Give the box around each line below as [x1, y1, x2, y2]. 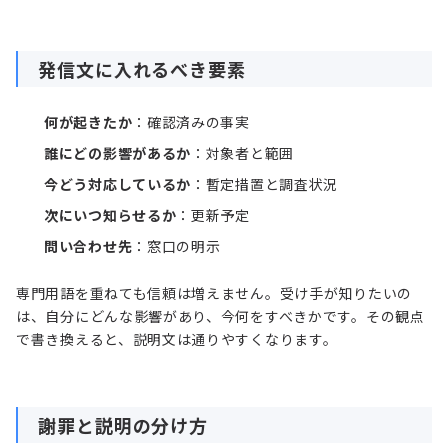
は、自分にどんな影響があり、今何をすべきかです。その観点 [16, 305, 425, 326]
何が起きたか [44, 111, 133, 132]
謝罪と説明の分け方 [38, 411, 209, 438]
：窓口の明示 [132, 235, 221, 256]
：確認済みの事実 [132, 111, 250, 132]
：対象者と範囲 [191, 142, 294, 163]
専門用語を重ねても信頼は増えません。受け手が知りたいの [16, 282, 412, 303]
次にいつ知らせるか [44, 204, 177, 225]
